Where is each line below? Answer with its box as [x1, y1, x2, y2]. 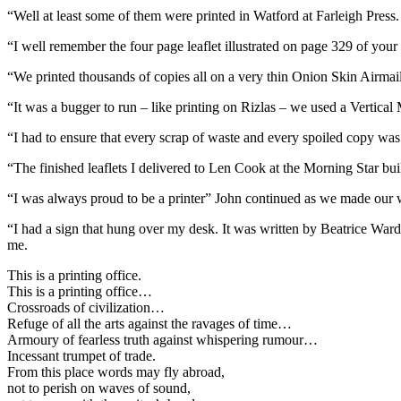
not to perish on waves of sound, [7, 380, 191, 396]
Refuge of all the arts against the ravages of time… [7, 315, 292, 331]
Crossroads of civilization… [7, 299, 165, 315]
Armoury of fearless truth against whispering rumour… [7, 331, 318, 347]
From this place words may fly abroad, [7, 363, 225, 380]
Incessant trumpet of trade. [7, 347, 156, 363]
